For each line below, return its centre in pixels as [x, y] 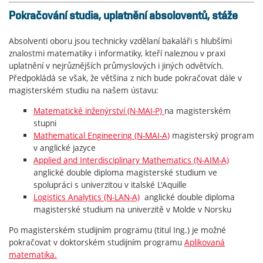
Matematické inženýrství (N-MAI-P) [99, 110]
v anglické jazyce [65, 147]
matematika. [33, 254]
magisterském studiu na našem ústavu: [84, 90]
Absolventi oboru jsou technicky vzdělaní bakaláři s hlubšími [120, 41]
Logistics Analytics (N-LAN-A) [87, 197]
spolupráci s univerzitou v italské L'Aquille [110, 184]
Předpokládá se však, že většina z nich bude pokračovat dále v [125, 77]
